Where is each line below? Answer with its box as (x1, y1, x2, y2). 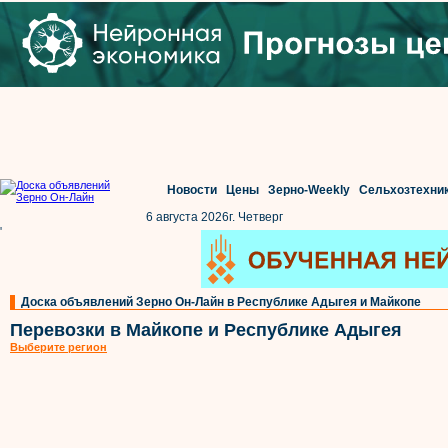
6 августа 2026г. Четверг (146, 210, 283, 224)
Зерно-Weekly (267, 183, 350, 197)
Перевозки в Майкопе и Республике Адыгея (10, 320, 402, 340)
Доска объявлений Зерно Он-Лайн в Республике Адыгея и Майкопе (21, 295, 421, 309)
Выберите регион (10, 341, 107, 353)
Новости (166, 183, 217, 197)
